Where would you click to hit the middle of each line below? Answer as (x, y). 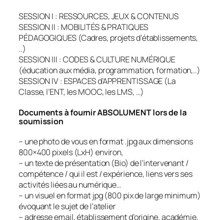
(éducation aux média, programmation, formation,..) (110, 70)
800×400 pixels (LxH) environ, (71, 152)
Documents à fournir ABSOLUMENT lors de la (103, 112)
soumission (41, 121)
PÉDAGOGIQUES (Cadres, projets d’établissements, (109, 38)
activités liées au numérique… (70, 185)
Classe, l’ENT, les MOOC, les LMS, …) (82, 92)
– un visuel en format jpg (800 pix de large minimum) (110, 196)
